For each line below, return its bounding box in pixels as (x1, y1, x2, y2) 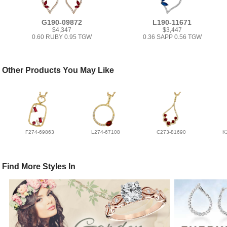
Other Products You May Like (2, 66, 115, 74)
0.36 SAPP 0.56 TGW (142, 33, 202, 41)
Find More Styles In (2, 162, 76, 171)
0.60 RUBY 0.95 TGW (32, 33, 92, 41)
